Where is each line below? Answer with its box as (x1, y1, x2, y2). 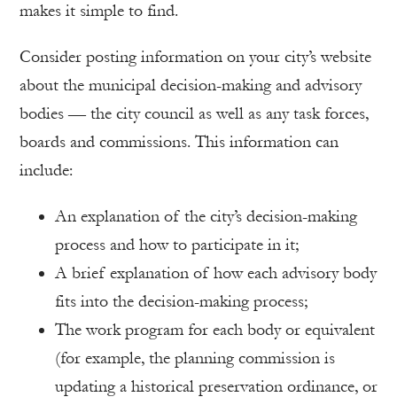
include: (19, 160, 73, 181)
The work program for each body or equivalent (55, 320, 375, 340)
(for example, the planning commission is (55, 348, 335, 369)
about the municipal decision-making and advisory (19, 75, 362, 96)
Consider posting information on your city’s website (19, 47, 371, 67)
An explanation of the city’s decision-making (55, 206, 357, 227)
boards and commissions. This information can (19, 132, 339, 152)
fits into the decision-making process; (55, 292, 307, 312)
